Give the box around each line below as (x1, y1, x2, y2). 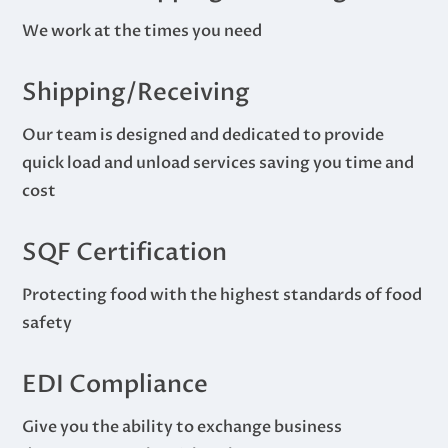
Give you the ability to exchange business (22, 415, 343, 438)
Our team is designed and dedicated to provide (22, 123, 385, 146)
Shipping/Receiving (22, 75, 251, 109)
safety (22, 311, 73, 334)
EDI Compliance (22, 367, 209, 401)
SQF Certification (22, 235, 228, 269)
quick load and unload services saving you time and (22, 151, 415, 174)
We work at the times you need (22, 19, 263, 42)
